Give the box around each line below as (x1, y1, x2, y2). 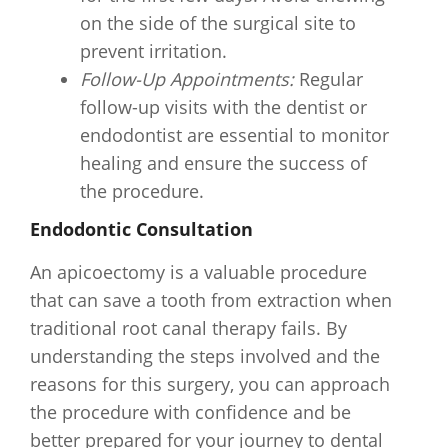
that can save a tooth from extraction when (30, 288, 392, 312)
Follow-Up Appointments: (80, 67, 294, 91)
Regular (294, 67, 363, 91)
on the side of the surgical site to (80, 11, 356, 35)
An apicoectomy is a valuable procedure (30, 260, 367, 284)
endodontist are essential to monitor (80, 123, 389, 147)
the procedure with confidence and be (30, 400, 351, 424)
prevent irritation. (80, 39, 227, 63)
